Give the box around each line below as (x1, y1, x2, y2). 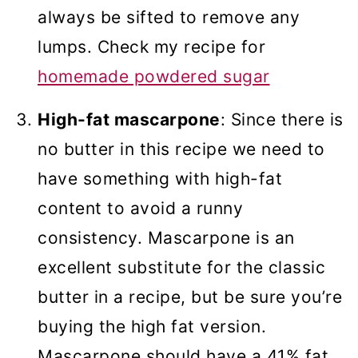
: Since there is (220, 109, 344, 130)
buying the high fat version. (38, 316, 266, 337)
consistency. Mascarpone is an (38, 228, 295, 249)
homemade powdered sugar (38, 66, 270, 87)
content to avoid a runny (38, 198, 243, 219)
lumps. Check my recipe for (38, 37, 265, 58)
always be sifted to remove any (38, 7, 300, 28)
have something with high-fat (38, 169, 282, 189)
